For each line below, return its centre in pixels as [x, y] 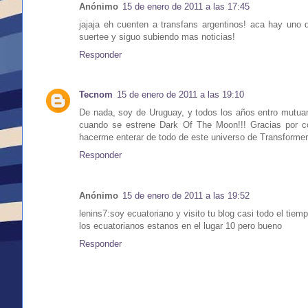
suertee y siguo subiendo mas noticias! [157, 37]
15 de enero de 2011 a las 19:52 [186, 195]
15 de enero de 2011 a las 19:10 [180, 95]
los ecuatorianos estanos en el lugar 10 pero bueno [180, 225]
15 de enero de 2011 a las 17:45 [186, 7]
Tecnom [96, 95]
